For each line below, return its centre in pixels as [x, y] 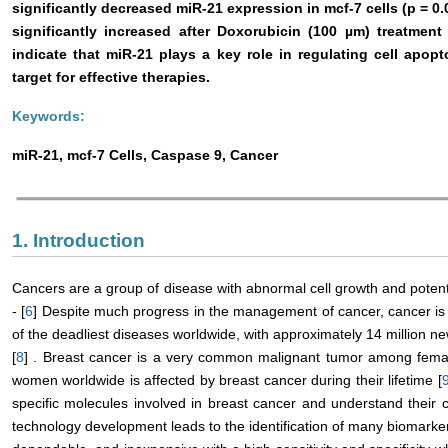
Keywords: [48, 116]
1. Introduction [78, 240]
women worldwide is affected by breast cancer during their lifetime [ [227, 379]
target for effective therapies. [111, 77]
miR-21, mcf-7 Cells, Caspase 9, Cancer [145, 155]
